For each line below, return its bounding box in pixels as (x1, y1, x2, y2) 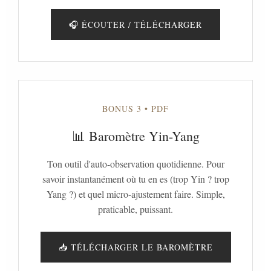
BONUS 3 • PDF (102, 103, 169, 114)
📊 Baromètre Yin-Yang (71, 127, 200, 145)
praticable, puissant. (98, 203, 173, 215)
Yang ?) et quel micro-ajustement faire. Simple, (46, 188, 225, 200)
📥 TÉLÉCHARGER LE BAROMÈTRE (58, 241, 213, 253)
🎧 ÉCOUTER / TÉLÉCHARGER (69, 19, 202, 30)
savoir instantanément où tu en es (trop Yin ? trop (42, 172, 229, 185)
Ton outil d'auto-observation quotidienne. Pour (47, 157, 224, 170)
